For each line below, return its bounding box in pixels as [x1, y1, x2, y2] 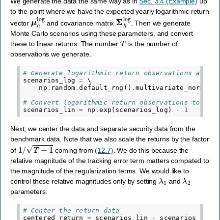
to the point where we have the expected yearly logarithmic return [10, 7, 209, 15]
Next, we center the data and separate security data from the [10, 124, 195, 133]
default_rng [79, 84, 124, 92]
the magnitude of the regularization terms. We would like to [10, 166, 189, 175]
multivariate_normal [136, 84, 213, 92]
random [51, 84, 76, 92]
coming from [53, 146, 95, 154]
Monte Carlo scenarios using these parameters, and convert [10, 29, 193, 37]
